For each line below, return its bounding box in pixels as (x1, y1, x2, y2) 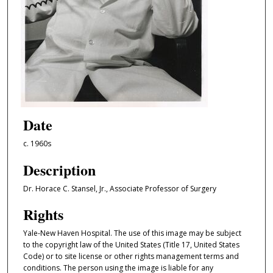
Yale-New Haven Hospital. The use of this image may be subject (23, 228, 241, 239)
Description (23, 158, 96, 180)
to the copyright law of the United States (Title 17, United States (23, 239, 239, 250)
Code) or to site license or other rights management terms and (23, 251, 239, 262)
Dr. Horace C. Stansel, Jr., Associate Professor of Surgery (23, 183, 216, 194)
